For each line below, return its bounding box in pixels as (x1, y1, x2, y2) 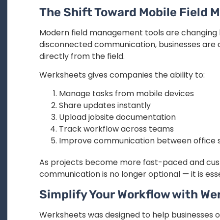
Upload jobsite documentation (59, 111, 176, 123)
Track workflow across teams (59, 123, 174, 135)
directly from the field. (39, 50, 125, 62)
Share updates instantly (59, 100, 151, 111)
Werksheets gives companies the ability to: (39, 69, 205, 81)
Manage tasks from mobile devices (59, 88, 194, 100)
